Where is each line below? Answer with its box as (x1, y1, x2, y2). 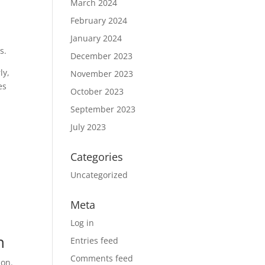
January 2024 (70, 33, 122, 44)
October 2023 (70, 86, 124, 97)
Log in (70, 217, 95, 228)
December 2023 (70, 50, 133, 62)
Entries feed (70, 235, 119, 246)
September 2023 (70, 104, 136, 115)
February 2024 (70, 15, 128, 26)
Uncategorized (70, 169, 128, 180)
